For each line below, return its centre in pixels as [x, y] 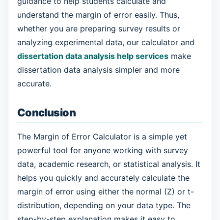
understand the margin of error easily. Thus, [98, 15]
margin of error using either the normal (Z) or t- [105, 191]
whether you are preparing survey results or [98, 29]
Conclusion [46, 113]
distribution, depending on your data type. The [104, 205]
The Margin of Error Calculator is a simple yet [102, 136]
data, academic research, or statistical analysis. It [109, 164]
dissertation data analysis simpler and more [98, 70]
